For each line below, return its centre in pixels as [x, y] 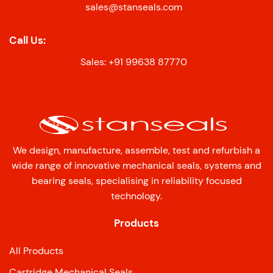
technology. [136, 196]
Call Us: [27, 40]
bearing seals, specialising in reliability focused [136, 181]
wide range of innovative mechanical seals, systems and [136, 166]
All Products [36, 251]
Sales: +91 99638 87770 [133, 62]
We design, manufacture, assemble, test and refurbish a [136, 151]
